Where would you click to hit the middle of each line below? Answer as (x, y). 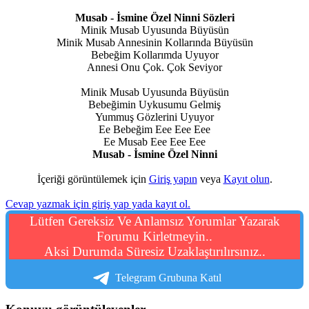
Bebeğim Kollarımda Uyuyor (154, 54)
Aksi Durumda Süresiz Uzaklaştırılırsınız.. (154, 251)
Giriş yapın (173, 179)
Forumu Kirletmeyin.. (154, 236)
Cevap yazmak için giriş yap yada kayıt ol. (98, 203)
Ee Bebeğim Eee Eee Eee (154, 129)
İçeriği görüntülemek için (93, 179)
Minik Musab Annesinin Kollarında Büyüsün (154, 42)
